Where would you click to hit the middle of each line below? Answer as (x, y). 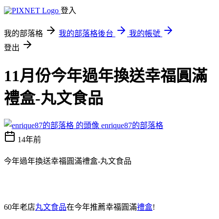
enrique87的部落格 (132, 125)
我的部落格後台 (86, 33)
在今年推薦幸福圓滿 (102, 207)
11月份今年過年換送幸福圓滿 (106, 76)
